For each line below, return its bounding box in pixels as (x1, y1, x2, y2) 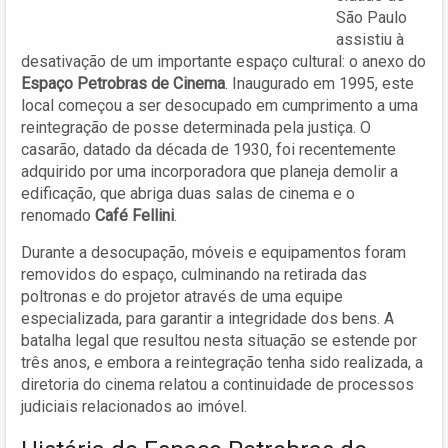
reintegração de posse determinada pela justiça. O (21, 117, 371, 137)
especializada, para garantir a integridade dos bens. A (21, 308, 394, 328)
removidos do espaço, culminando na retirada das (21, 264, 367, 284)
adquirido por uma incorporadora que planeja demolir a (21, 161, 398, 181)
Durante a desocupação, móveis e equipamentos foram (21, 242, 406, 262)
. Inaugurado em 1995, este (225, 73, 414, 93)
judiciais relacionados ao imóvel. (21, 396, 247, 416)
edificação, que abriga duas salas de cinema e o (21, 183, 355, 203)
